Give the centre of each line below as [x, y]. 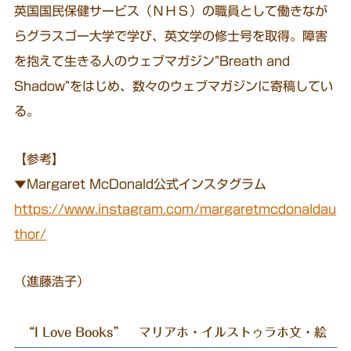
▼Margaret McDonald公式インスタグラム [141, 184]
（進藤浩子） [52, 282]
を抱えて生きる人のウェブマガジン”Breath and [152, 61]
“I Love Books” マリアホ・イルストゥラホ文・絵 [174, 332]
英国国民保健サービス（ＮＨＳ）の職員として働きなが [171, 11]
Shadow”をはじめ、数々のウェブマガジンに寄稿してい [174, 86]
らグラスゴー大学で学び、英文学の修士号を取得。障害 [171, 36]
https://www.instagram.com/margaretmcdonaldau [175, 209]
